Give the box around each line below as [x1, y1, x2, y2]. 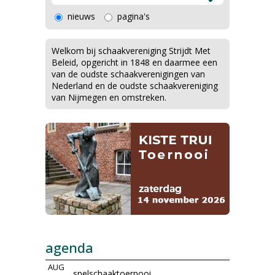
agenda [45, 238, 93, 257]
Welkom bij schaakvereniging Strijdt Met [52, 45, 211, 56]
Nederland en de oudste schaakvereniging [52, 80, 218, 91]
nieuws [68, 10, 95, 22]
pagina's [117, 10, 150, 22]
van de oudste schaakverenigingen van [52, 68, 205, 80]
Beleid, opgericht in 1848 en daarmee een [52, 56, 217, 68]
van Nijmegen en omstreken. [52, 91, 166, 103]
